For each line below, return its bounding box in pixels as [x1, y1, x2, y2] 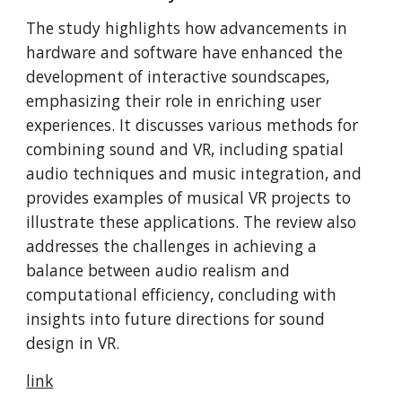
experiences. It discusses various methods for [26, 114, 359, 135]
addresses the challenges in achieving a [26, 235, 318, 257]
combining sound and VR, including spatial [26, 138, 345, 160]
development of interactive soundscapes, [26, 66, 330, 87]
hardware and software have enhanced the [26, 41, 344, 63]
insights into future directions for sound [26, 308, 326, 329]
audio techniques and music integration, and [26, 162, 363, 184]
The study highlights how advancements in [26, 17, 348, 39]
